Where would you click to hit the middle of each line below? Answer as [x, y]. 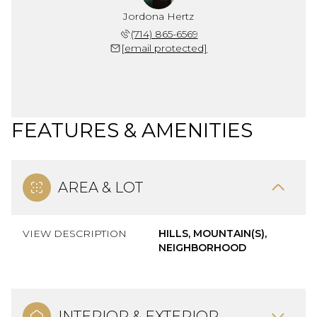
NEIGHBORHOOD [202, 247]
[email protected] [164, 48]
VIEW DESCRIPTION [75, 233]
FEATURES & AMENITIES [132, 130]
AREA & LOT [100, 187]
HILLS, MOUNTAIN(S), [213, 233]
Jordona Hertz [158, 16]
